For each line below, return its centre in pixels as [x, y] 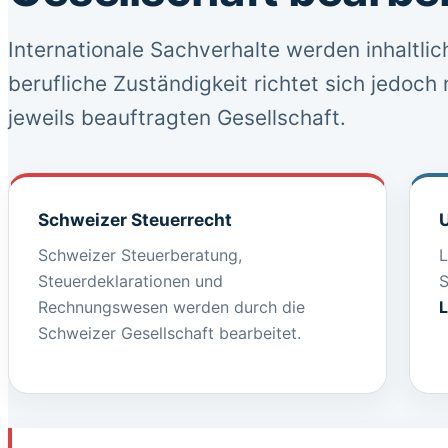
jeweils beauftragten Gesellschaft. [177, 117]
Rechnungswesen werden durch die [171, 307]
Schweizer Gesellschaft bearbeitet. [169, 333]
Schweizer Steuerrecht [135, 219]
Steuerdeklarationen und [130, 281]
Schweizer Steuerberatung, [140, 255]
